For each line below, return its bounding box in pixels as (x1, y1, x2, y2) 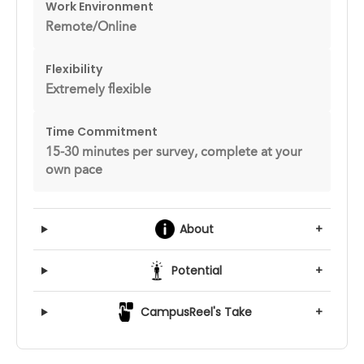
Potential (171, 262, 222, 279)
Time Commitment (45, 123, 158, 141)
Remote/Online (45, 21, 136, 35)
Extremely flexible (45, 84, 151, 97)
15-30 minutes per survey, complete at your (45, 146, 302, 160)
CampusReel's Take (141, 304, 253, 321)
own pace (45, 164, 102, 178)
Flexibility (45, 61, 102, 78)
